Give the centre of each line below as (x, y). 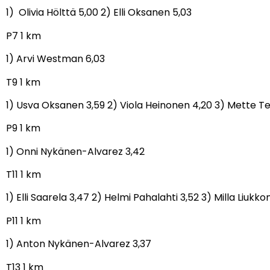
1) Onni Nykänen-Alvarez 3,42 (75, 151)
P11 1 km (24, 221)
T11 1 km (24, 175)
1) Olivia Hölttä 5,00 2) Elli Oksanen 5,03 (100, 13)
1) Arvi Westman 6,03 (55, 59)
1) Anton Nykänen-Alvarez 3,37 (79, 244)
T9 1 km (23, 82)
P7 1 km (24, 36)
